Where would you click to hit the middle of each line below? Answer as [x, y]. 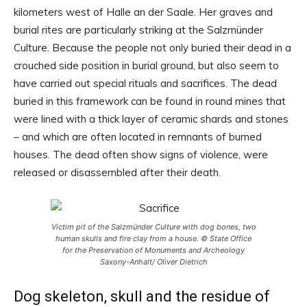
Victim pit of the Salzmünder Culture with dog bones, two [153, 227]
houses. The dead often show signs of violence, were [141, 155]
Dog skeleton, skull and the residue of [142, 297]
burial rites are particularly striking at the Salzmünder [138, 30]
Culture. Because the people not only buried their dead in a [152, 48]
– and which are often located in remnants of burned [138, 137]
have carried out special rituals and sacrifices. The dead [145, 84]
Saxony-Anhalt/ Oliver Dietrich [153, 262]
